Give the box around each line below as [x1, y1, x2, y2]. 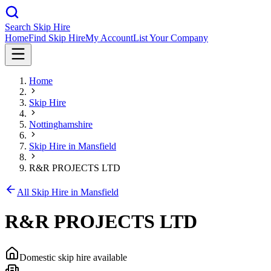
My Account [85, 33, 133, 43]
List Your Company [133, 33, 208, 43]
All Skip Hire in [17, 187, 80, 197]
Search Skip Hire [5, 22, 70, 32]
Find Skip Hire [28, 33, 85, 43]
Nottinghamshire [29, 119, 93, 129]
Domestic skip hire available [19, 252, 127, 263]
